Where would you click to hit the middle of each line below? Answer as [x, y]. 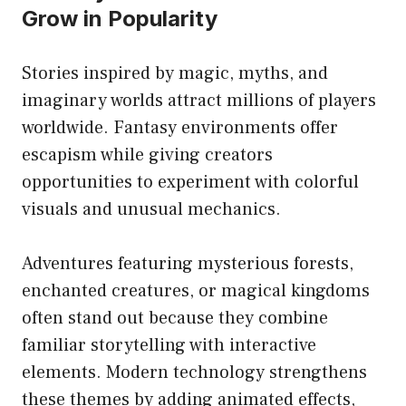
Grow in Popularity [120, 19]
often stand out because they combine [175, 319]
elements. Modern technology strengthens [194, 373]
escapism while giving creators [147, 155]
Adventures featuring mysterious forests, [188, 264]
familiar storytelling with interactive [169, 346]
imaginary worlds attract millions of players [199, 101]
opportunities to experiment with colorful [190, 183]
